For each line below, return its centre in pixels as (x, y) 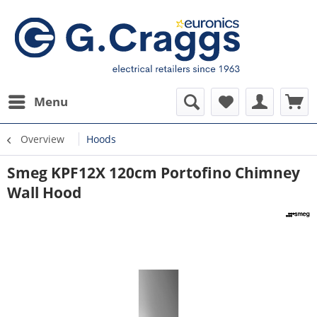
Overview (42, 139)
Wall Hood (44, 192)
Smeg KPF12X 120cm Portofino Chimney (154, 173)
